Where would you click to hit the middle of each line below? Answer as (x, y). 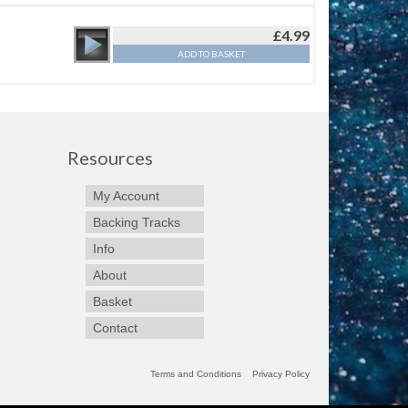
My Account (126, 196)
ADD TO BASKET (211, 54)
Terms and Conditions (196, 374)
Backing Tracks (136, 223)
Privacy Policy (281, 374)
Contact (115, 328)
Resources (110, 158)
